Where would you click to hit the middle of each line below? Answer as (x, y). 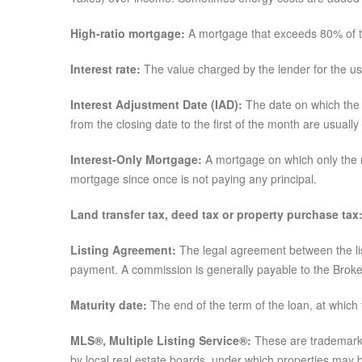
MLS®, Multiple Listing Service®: (162, 340)
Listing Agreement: (125, 250)
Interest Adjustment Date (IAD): (156, 104)
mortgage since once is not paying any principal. (194, 179)
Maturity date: (110, 305)
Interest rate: (105, 69)
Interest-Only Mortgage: (136, 159)
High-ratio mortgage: (128, 33)
